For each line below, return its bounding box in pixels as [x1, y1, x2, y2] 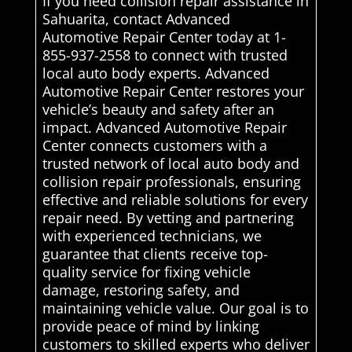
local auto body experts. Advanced [42, 64, 269, 83]
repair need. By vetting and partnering [42, 208, 294, 228]
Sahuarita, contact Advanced [42, 9, 230, 29]
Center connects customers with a [42, 136, 267, 156]
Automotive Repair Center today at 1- [42, 27, 286, 47]
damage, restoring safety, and [42, 280, 240, 300]
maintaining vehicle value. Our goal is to [42, 299, 309, 318]
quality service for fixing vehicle [42, 262, 251, 282]
